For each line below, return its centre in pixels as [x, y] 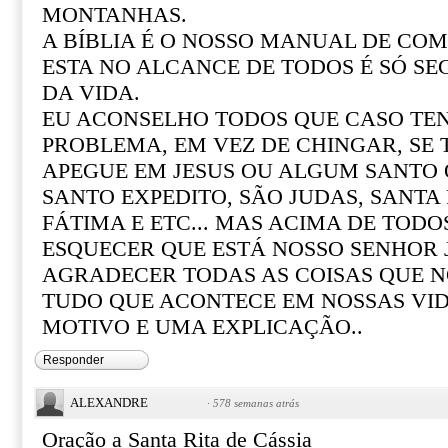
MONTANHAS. [114, 15]
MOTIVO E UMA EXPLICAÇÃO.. [202, 327]
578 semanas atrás [256, 403]
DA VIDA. [91, 93]
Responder [73, 360]
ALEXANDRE [109, 402]
